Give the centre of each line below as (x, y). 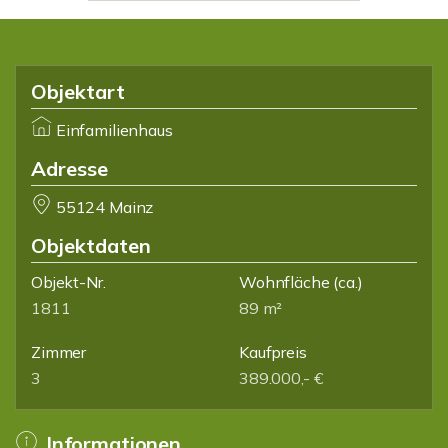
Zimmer (59, 352)
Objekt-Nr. (68, 282)
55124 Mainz (104, 207)
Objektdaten (91, 245)
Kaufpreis (273, 352)
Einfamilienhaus (114, 130)
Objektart (78, 91)
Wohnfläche (284, 282)
